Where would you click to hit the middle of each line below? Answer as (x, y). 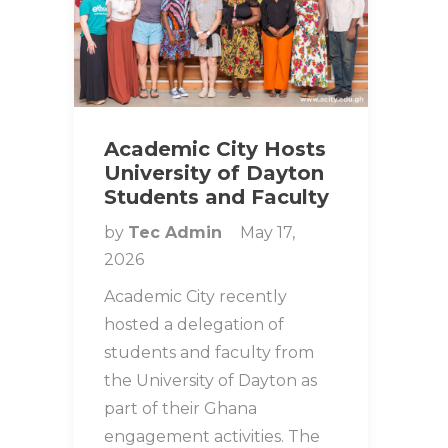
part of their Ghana (180, 408)
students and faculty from (209, 352)
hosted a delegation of (194, 324)
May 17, (267, 232)
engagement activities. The (212, 436)
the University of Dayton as (210, 380)
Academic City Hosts (215, 148)
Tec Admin (177, 232)
